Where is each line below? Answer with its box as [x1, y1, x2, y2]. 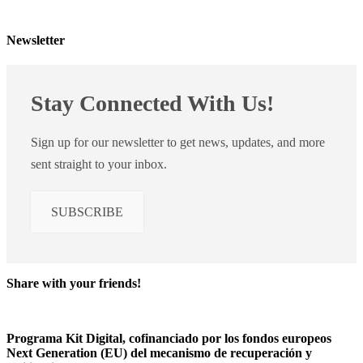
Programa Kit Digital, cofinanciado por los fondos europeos [6, 331, 331, 346]
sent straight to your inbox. [31, 157, 167, 172]
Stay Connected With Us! [31, 91, 280, 117]
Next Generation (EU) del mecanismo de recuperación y [6, 346, 312, 361]
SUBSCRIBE [51, 205, 123, 220]
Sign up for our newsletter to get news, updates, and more [31, 135, 325, 150]
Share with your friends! [6, 276, 141, 291]
